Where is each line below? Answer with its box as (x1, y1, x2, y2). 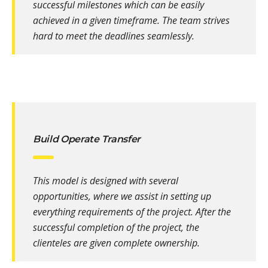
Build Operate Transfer (33, 133, 141, 145)
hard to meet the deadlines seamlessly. (33, 29, 194, 43)
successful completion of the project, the (33, 221, 199, 234)
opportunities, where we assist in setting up (33, 190, 211, 203)
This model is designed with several (33, 174, 178, 188)
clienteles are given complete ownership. (33, 236, 200, 250)
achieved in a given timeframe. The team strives (33, 14, 230, 28)
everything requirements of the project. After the (33, 205, 231, 219)
